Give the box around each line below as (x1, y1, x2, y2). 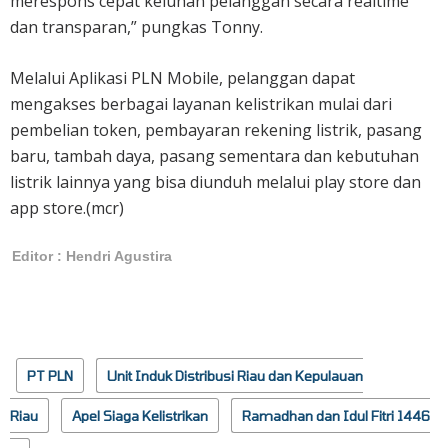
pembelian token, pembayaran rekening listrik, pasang (10, 118, 422, 141)
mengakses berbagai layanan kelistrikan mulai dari (10, 92, 392, 115)
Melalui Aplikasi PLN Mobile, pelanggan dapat (10, 66, 355, 89)
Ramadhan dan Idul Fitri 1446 (242, 406, 430, 424)
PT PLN (27, 366, 73, 384)
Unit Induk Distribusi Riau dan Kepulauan (107, 366, 363, 384)
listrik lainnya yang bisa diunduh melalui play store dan (10, 170, 421, 193)
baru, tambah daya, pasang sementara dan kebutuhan (10, 144, 419, 167)
